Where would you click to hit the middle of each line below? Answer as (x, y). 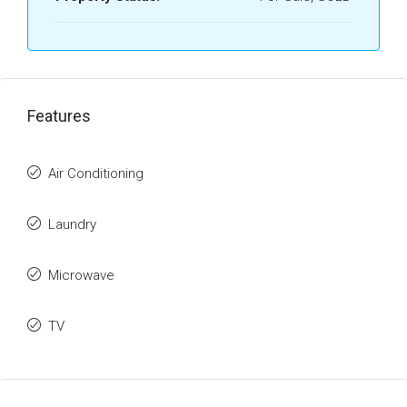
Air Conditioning (96, 174)
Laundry (72, 224)
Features (59, 116)
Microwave (81, 275)
